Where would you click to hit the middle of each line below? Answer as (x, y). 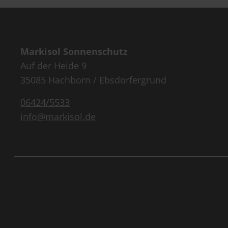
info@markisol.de (58, 116)
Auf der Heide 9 (53, 65)
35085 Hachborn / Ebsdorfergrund (93, 80)
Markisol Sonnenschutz (74, 51)
